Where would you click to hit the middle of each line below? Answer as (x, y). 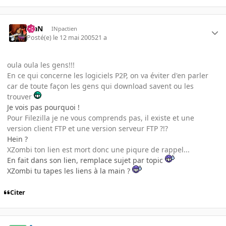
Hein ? (17, 139)
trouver (20, 97)
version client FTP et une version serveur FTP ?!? (88, 129)
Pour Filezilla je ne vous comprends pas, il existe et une (101, 118)
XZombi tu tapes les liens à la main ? (70, 171)
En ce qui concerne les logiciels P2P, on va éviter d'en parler (108, 76)
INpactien (64, 28)
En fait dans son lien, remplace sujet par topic (86, 160)
